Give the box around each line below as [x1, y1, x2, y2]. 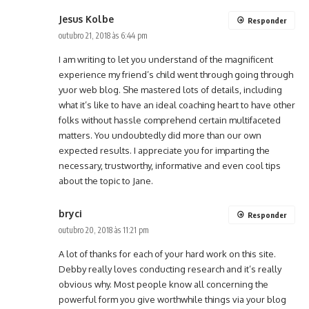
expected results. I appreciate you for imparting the [59, 145, 270, 157]
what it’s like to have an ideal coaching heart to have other [59, 99, 295, 111]
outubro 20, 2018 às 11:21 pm [59, 225, 149, 236]
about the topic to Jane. [59, 175, 153, 187]
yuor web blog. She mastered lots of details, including [59, 84, 282, 96]
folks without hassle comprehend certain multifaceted [59, 114, 281, 126]
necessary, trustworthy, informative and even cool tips [59, 160, 281, 172]
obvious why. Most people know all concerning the [59, 279, 268, 290]
